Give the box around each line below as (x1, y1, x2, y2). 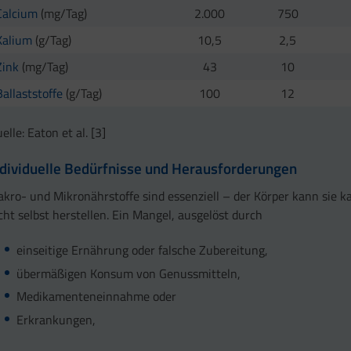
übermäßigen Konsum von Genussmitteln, (16, 263, 241, 283)
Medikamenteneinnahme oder (16, 287, 177, 306)
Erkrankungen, (16, 310, 96, 330)
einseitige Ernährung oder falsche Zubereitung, (16, 240, 269, 259)
